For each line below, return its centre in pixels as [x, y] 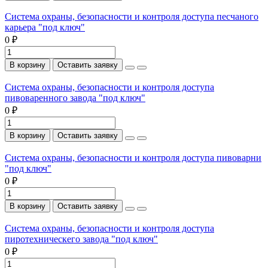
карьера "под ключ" [45, 27]
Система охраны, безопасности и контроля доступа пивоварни [133, 157]
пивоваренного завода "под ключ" [75, 98]
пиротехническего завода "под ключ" [81, 239]
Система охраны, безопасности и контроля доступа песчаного [132, 16]
